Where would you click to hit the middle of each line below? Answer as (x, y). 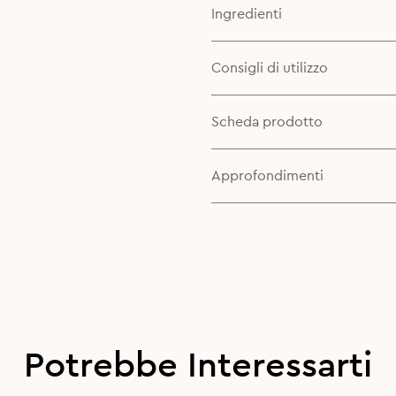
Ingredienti (246, 14)
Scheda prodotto (267, 122)
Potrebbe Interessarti (198, 366)
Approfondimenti (267, 176)
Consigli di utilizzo (269, 68)
